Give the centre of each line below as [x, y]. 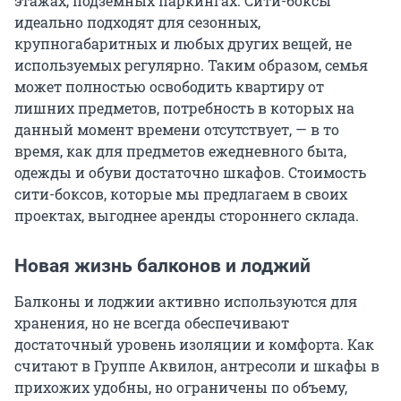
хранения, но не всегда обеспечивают [152, 323]
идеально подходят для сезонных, [137, 22]
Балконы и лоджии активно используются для [186, 302]
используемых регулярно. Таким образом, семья [191, 65]
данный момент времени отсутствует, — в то [177, 130]
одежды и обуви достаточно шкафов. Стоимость [190, 173]
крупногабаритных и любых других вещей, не [183, 44]
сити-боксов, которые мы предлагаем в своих [181, 194]
